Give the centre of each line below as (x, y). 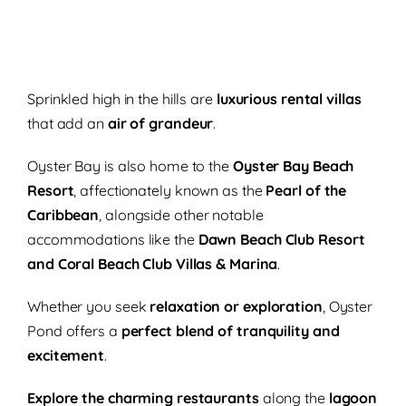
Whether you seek (87, 307)
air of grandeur (160, 124)
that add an (68, 124)
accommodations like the (111, 240)
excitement (66, 356)
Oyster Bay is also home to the (130, 166)
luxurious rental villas (289, 99)
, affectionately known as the (168, 191)
